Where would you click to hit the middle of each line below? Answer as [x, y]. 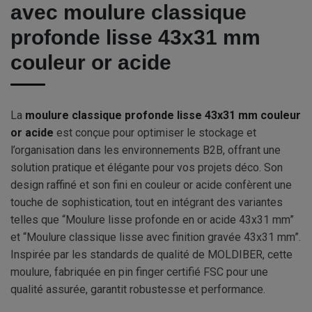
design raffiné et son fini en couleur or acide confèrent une [151, 185]
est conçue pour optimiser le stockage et [155, 133]
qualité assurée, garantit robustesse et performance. [138, 290]
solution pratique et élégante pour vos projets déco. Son [147, 168]
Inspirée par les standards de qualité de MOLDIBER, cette [151, 255]
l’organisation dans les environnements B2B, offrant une [146, 150]
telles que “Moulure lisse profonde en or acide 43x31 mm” [152, 220]
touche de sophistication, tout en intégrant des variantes [147, 203]
